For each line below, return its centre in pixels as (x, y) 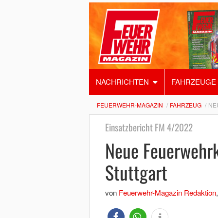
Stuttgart (136, 172)
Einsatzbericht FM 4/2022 (149, 127)
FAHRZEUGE (193, 82)
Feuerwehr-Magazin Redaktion (167, 192)
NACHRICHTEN (122, 82)
